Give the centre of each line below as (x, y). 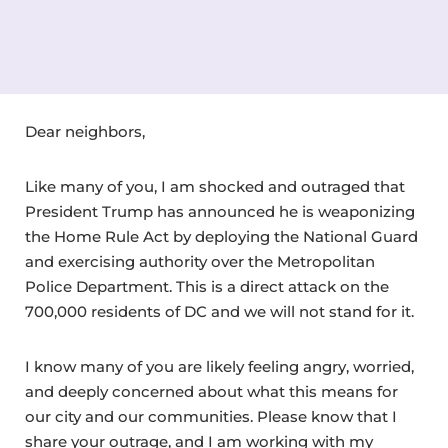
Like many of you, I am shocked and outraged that (215, 187)
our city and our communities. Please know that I (211, 417)
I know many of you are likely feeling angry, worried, (219, 367)
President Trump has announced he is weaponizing (220, 212)
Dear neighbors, (85, 132)
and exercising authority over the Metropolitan (200, 262)
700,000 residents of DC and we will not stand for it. (219, 312)
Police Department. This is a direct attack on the (207, 287)
